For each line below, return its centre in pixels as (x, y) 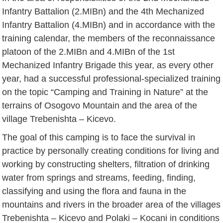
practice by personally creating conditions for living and (111, 151)
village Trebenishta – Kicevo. (59, 119)
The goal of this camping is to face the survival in (99, 137)
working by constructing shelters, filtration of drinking (106, 164)
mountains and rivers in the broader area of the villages (111, 204)
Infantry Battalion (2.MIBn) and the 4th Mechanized (103, 11)
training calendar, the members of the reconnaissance (109, 38)
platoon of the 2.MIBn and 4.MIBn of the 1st (89, 52)
